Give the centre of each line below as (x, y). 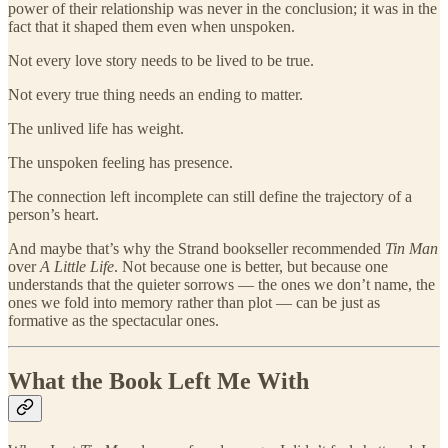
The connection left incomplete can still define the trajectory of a (210, 197)
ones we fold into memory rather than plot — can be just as (194, 303)
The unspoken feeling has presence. (120, 163)
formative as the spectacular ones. (113, 321)
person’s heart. (53, 215)
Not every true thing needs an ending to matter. (155, 95)
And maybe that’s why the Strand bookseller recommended (196, 249)
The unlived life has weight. (96, 129)
